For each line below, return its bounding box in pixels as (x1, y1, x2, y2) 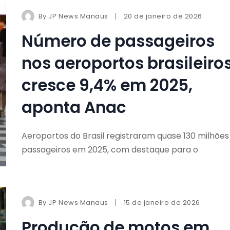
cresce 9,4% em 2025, (21, 74, 193, 97)
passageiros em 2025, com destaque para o (21, 144, 198, 156)
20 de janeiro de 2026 (123, 11, 202, 22)
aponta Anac (21, 96, 126, 119)
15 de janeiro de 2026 (123, 197, 200, 207)
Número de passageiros (21, 30, 215, 53)
